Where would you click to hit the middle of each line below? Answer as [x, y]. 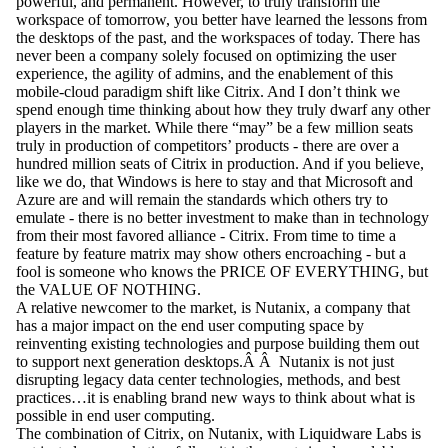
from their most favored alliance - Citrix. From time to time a [206, 236]
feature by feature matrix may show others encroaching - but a [211, 254]
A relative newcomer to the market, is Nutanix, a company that [213, 308]
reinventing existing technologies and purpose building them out [217, 344]
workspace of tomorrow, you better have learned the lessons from [221, 20]
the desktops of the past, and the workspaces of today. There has [218, 38]
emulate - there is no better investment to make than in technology [222, 218]
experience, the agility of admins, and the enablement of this [204, 74]
